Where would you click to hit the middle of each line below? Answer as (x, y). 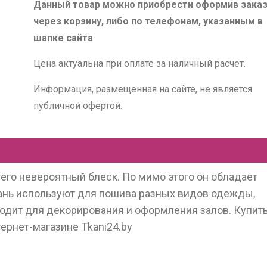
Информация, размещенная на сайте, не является (142, 89)
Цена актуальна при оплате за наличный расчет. (139, 63)
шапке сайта (63, 38)
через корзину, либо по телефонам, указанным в (148, 21)
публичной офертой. (77, 106)
